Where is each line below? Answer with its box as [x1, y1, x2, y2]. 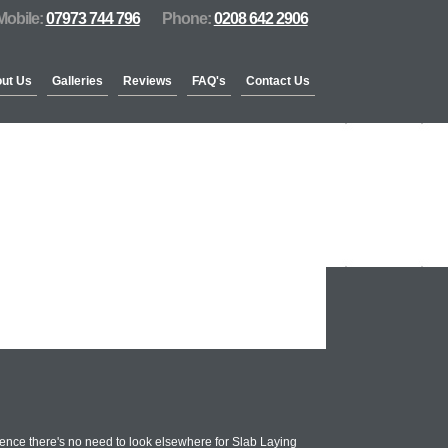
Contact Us [246, 74, 310, 88]
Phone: [161, 10, 214, 27]
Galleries [52, 74, 103, 88]
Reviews [123, 74, 172, 88]
